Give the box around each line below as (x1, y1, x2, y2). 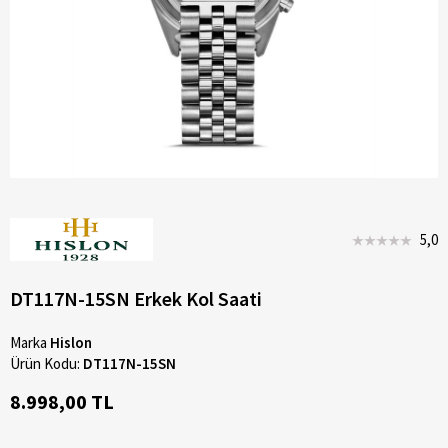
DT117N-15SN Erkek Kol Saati (10, 285, 262, 311)
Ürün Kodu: (10, 353, 83, 373)
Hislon (50, 332, 92, 352)
